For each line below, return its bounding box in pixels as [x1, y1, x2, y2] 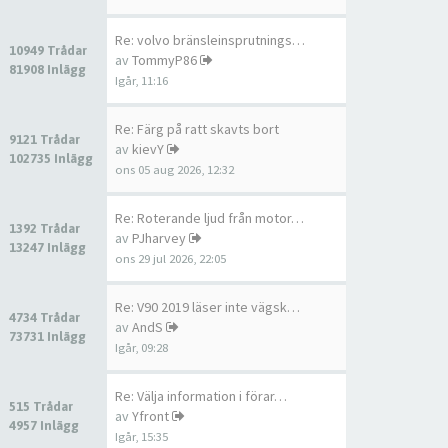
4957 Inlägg [9, 418, 79, 433]
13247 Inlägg [9, 240, 86, 255]
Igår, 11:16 [115, 73, 168, 88]
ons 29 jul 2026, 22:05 [115, 251, 226, 266]
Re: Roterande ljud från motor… [115, 209, 304, 227]
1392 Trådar [9, 221, 83, 236]
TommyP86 [132, 51, 197, 69]
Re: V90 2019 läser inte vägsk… [115, 298, 300, 316]
